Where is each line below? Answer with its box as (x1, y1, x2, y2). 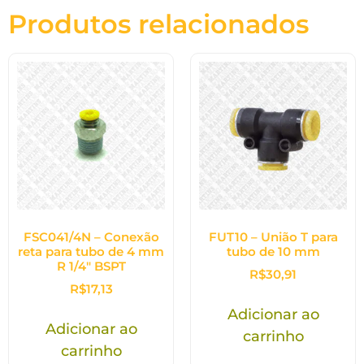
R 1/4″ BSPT (56, 258, 126, 275)
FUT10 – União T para (208, 229, 338, 245)
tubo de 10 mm (226, 244, 320, 260)
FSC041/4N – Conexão (23, 229, 159, 245)
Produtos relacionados (8, 7, 309, 40)
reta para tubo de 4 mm (18, 244, 164, 260)
